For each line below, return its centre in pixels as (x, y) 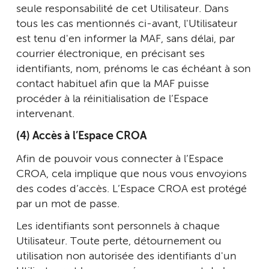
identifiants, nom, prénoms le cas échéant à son (134, 69)
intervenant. (45, 114)
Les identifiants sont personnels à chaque (118, 226)
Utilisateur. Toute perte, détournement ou (119, 241)
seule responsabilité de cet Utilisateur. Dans (122, 9)
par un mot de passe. (69, 204)
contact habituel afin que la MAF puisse (113, 84)
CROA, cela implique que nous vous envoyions (131, 174)
